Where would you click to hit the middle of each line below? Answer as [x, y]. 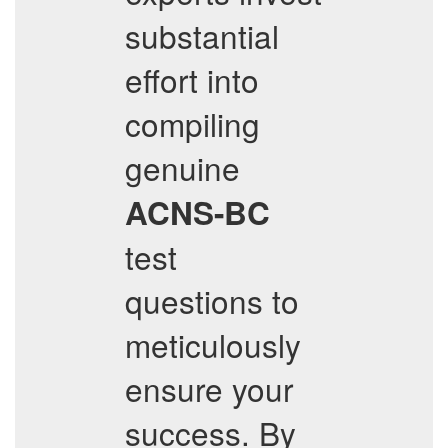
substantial [202, 35]
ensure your [209, 388]
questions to [212, 300]
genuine [182, 167]
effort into [192, 79]
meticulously [213, 344]
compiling [192, 123]
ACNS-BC [197, 212]
